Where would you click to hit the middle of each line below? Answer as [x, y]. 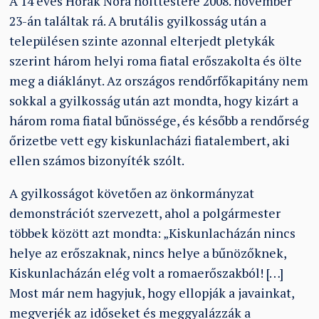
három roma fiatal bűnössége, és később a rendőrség [159, 120]
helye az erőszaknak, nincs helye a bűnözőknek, [148, 253]
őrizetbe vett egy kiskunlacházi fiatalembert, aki [150, 140]
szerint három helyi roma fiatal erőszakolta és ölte [156, 61]
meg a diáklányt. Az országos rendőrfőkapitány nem [159, 80]
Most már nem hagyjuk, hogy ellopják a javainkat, [152, 293]
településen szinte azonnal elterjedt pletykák [142, 41]
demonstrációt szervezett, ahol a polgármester [145, 213]
